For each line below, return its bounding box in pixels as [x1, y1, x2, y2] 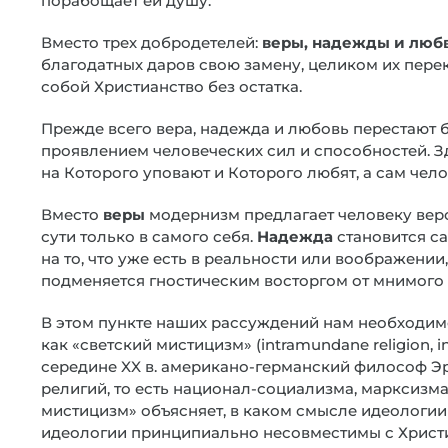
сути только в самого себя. [41, 227, 257, 246]
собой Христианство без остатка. [41, 77, 302, 96]
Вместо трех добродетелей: [41, 33, 262, 52]
